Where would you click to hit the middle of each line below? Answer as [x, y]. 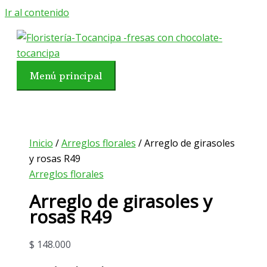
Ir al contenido [37, 13]
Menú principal [66, 76]
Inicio [41, 143]
